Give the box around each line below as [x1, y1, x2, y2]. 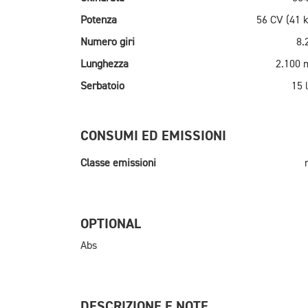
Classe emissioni [80, 158, 156, 170]
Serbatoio [80, 81, 124, 93]
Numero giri [80, 37, 135, 49]
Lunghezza [80, 59, 129, 71]
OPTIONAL [80, 215, 141, 233]
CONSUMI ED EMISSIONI [80, 127, 226, 145]
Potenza [80, 15, 117, 27]
